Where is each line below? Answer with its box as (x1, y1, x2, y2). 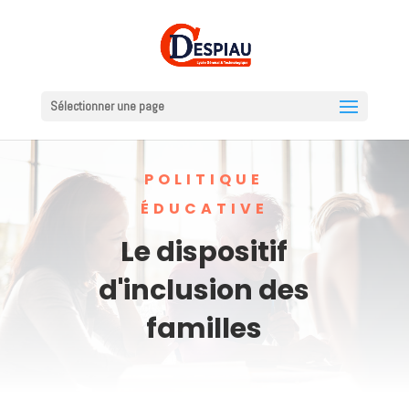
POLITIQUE (144, 169, 265, 190)
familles (146, 309, 263, 348)
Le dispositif (121, 233, 288, 271)
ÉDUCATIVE (140, 198, 268, 219)
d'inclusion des (99, 271, 310, 309)
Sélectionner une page (49, 98, 164, 114)
